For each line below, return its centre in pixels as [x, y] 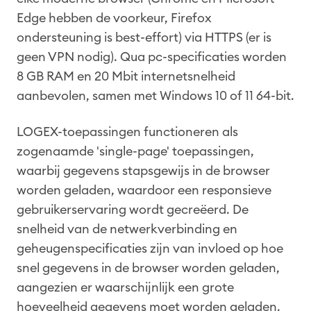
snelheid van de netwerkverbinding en [127, 229]
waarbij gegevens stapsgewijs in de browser [143, 171]
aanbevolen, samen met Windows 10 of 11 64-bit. [155, 96]
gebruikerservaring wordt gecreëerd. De [133, 210]
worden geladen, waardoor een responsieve [144, 191]
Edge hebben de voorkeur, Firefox [114, 18]
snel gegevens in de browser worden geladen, [148, 268]
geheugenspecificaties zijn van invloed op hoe [150, 249]
